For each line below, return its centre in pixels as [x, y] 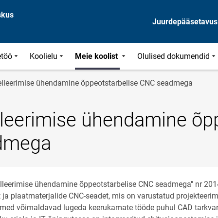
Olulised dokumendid [174, 56]
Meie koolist [98, 56]
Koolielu [44, 56]
